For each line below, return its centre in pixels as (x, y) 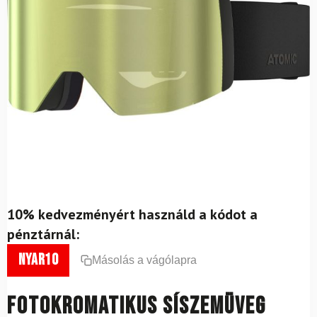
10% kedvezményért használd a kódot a (132, 214)
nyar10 (38, 260)
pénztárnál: (43, 234)
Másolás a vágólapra (144, 260)
